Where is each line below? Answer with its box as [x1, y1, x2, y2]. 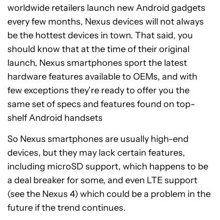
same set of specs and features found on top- [7, 99, 195, 110]
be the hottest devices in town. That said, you [7, 30, 193, 41]
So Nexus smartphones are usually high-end [7, 134, 189, 145]
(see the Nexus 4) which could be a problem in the [7, 189, 211, 200]
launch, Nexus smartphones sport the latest [7, 57, 187, 69]
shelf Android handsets [7, 112, 103, 124]
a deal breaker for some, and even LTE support [7, 175, 197, 186]
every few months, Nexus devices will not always [7, 16, 204, 27]
